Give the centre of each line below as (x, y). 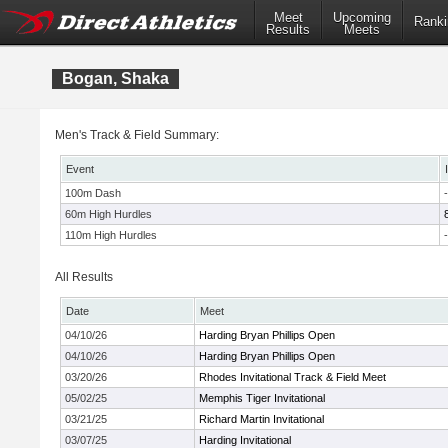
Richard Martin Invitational (261, 419)
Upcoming (362, 18)
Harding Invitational (245, 440)
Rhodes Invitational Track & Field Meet (292, 377)
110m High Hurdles (111, 235)
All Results (84, 277)
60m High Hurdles (108, 214)
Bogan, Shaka (115, 78)
